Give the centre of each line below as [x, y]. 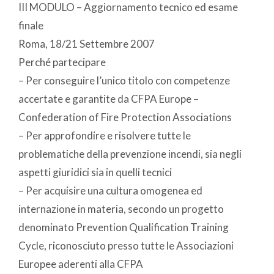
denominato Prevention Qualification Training [124, 227]
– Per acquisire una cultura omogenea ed [110, 190]
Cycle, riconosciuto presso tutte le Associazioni [126, 245]
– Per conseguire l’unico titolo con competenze [124, 80]
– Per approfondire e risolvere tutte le [105, 135]
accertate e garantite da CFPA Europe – [109, 98]
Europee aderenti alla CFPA [81, 264]
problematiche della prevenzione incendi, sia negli [130, 154]
